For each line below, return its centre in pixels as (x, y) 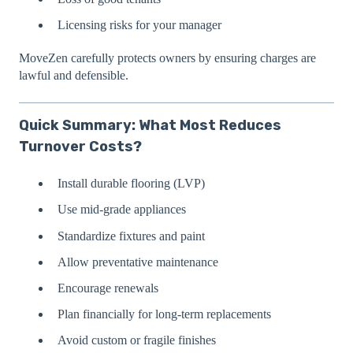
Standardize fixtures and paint (131, 236)
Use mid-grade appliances (122, 210)
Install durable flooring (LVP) (131, 184)
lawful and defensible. (74, 76)
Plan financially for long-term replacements (164, 314)
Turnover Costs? (80, 146)
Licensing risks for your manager (139, 25)
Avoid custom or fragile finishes (137, 340)
